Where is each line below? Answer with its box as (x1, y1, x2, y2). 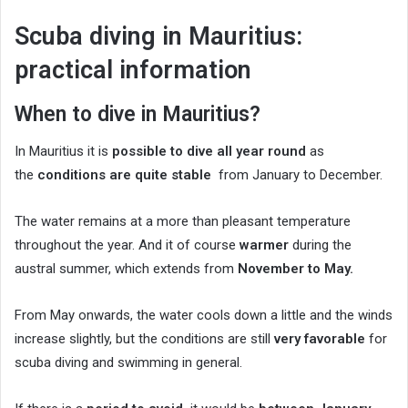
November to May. (238, 260, 353, 278)
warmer (240, 237, 289, 254)
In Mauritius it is (15, 143, 112, 160)
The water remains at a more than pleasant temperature (15, 213, 351, 230)
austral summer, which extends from (15, 260, 238, 278)
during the (289, 237, 352, 254)
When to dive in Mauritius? (15, 101, 260, 127)
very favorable (274, 331, 365, 348)
